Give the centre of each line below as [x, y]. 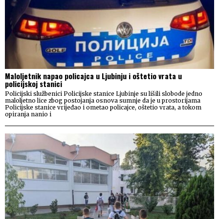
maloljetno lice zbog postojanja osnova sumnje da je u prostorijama [103, 100]
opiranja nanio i [28, 114]
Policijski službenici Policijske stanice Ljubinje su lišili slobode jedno [104, 93]
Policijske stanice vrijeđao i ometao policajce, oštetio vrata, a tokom [103, 107]
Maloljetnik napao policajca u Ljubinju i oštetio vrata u [93, 76]
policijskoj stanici [33, 83]
